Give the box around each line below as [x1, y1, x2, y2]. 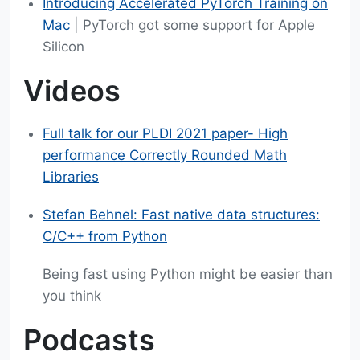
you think [43, 288, 101, 305]
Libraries [43, 169, 99, 186]
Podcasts [23, 322, 155, 358]
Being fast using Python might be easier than [43, 266, 333, 283]
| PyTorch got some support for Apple [70, 17, 315, 34]
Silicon [43, 39, 84, 55]
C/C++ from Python [43, 228, 167, 245]
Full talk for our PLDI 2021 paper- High [43, 125, 288, 142]
